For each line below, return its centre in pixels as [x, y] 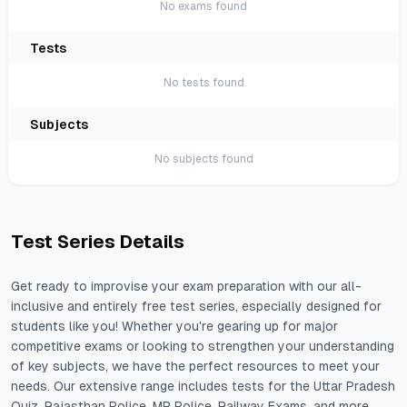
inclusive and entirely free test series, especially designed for [196, 306]
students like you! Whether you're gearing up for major [174, 326]
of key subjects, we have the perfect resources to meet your [195, 366]
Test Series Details [98, 242]
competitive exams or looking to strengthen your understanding [203, 346]
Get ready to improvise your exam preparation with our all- [186, 286]
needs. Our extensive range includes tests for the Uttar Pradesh [203, 386]
